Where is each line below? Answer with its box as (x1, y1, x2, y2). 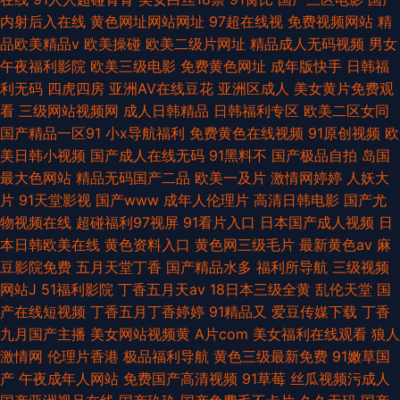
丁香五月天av (118, 279, 205, 298)
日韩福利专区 (213, 101, 299, 120)
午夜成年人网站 (19, 369, 119, 387)
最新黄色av (299, 235, 372, 254)
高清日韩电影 (254, 190, 339, 209)
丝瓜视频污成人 (290, 369, 390, 387)
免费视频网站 (287, 12, 373, 30)
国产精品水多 (166, 257, 252, 276)
